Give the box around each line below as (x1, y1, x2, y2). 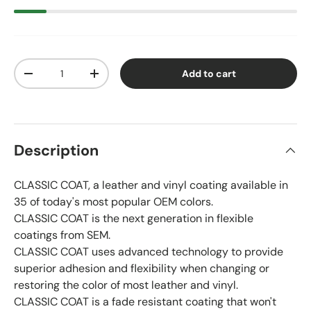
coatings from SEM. (14, 228, 110, 243)
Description (14, 141, 99, 161)
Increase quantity (94, 72, 179, 85)
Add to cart (181, 67, 236, 80)
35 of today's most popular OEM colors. (14, 194, 213, 210)
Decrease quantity (28, 72, 116, 85)
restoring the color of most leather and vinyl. (14, 278, 238, 293)
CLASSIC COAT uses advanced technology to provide (14, 244, 283, 260)
